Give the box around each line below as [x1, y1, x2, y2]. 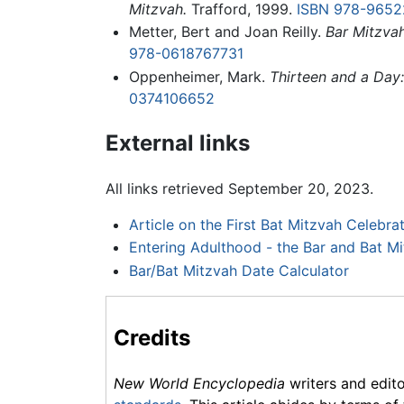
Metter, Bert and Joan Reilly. [128, 23, 326, 41]
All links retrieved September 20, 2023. [106, 179, 373, 197]
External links [106, 129, 250, 156]
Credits [114, 324, 190, 351]
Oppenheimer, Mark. [128, 67, 270, 86]
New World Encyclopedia [114, 373, 285, 392]
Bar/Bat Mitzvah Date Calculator [128, 261, 349, 280]
